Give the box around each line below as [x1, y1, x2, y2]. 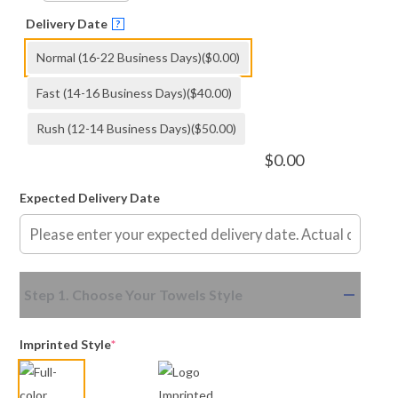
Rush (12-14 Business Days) [36, 120, 191, 136]
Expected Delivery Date [20, 189, 160, 205]
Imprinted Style [20, 336, 111, 352]
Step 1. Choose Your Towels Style [24, 285, 243, 303]
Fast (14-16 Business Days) [36, 84, 187, 100]
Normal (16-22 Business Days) [36, 49, 202, 65]
